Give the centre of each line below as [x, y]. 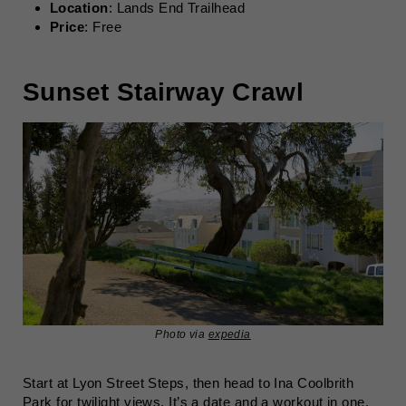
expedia [229, 334]
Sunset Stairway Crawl [163, 92]
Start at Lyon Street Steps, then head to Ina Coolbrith [188, 383]
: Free [103, 27]
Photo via [182, 334]
